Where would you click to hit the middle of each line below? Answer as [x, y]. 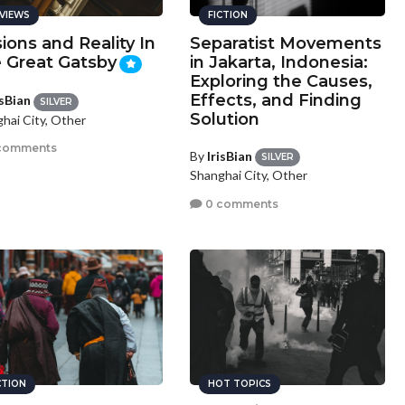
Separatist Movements [286, 43]
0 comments [241, 203]
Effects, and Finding [276, 100]
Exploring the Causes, [282, 81]
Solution [225, 119]
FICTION [228, 15]
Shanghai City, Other [249, 175]
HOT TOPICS [240, 384]
